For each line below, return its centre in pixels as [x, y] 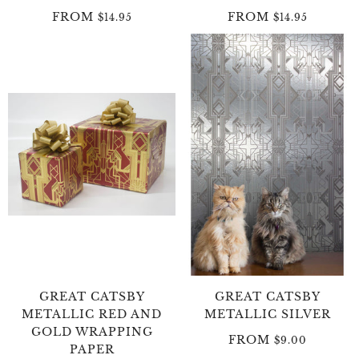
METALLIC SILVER [267, 314]
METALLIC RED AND [92, 314]
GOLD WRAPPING [92, 331]
